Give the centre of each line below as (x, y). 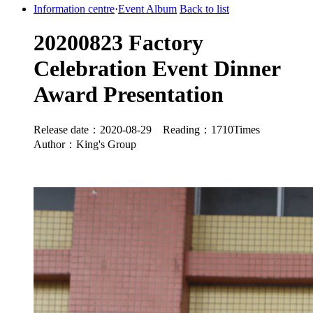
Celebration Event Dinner (157, 69)
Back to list (204, 9)
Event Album (147, 9)
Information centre (74, 9)
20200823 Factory (118, 43)
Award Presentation (129, 95)
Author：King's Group (85, 144)
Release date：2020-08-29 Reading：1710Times (152, 129)
